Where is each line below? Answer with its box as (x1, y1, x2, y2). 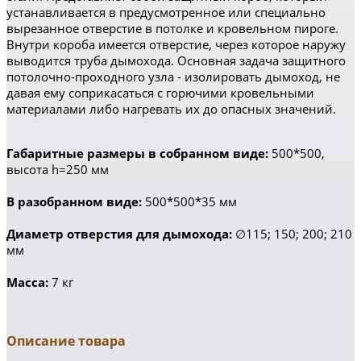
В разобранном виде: (6, 193, 142, 210)
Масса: (6, 274, 48, 290)
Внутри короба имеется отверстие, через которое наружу (6, 36, 346, 52)
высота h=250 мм (6, 161, 109, 177)
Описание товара (6, 332, 126, 350)
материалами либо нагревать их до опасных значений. (6, 101, 339, 117)
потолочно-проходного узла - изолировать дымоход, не (6, 68, 340, 85)
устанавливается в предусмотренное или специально (6, 4, 326, 20)
